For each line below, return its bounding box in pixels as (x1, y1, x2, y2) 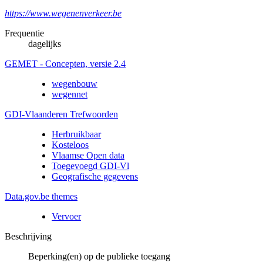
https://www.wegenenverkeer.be (5, 8, 122, 18)
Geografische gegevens (52, 171, 138, 181)
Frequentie (5, 28, 44, 38)
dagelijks (28, 38, 61, 49)
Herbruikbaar (52, 129, 101, 139)
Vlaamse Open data (52, 150, 124, 160)
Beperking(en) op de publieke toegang (28, 251, 170, 261)
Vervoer (52, 211, 81, 221)
